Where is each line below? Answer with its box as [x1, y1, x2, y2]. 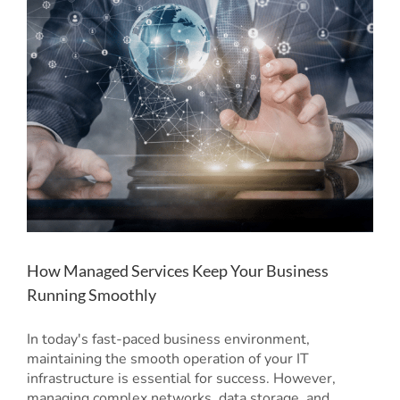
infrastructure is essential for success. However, [27, 368, 336, 388]
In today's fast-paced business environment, [27, 329, 310, 349]
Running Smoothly [27, 284, 156, 304]
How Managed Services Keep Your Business [27, 260, 329, 280]
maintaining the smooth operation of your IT [27, 348, 309, 369]
